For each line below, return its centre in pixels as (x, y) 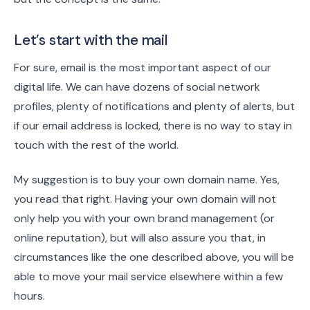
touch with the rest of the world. (96, 145)
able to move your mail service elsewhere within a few (148, 277)
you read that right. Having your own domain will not (145, 199)
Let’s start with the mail (91, 40)
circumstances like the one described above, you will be (154, 257)
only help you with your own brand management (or (144, 219)
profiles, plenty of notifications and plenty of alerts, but (154, 106)
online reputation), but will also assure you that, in (140, 238)
